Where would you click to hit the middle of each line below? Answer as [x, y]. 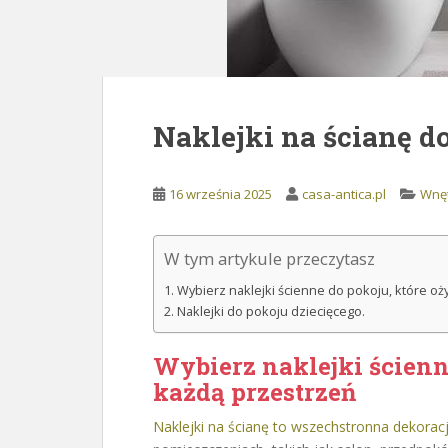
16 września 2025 [220, 194]
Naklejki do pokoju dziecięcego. [270, 311]
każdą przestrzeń [254, 392]
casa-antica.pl [344, 194]
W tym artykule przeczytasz [269, 259]
